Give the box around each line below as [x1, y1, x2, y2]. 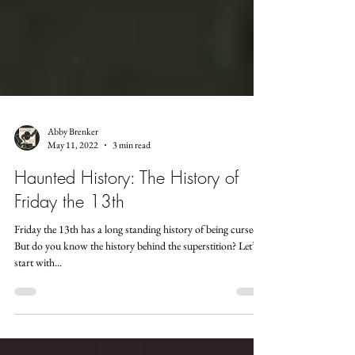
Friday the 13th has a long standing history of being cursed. [14, 273, 261, 288]
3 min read [113, 190, 151, 203]
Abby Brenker [48, 176, 98, 189]
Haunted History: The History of [14, 217, 239, 241]
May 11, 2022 [48, 190, 98, 203]
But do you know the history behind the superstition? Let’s [14, 290, 258, 304]
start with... [14, 307, 62, 321]
